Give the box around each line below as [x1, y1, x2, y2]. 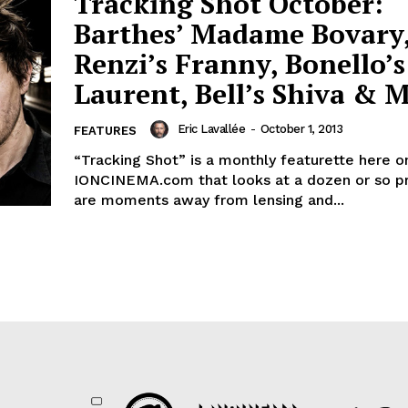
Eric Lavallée [177, 121, 245, 136]
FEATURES [74, 123, 137, 138]
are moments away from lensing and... [74, 190, 344, 209]
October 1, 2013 [260, 121, 342, 136]
